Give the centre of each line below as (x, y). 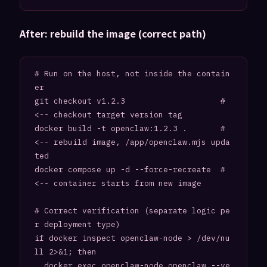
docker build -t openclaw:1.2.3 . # (130, 128)
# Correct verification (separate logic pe (132, 210)
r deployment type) (77, 224)
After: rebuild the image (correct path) (113, 33)
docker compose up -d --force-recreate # (130, 169)
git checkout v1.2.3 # (130, 101)
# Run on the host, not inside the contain (132, 73)
